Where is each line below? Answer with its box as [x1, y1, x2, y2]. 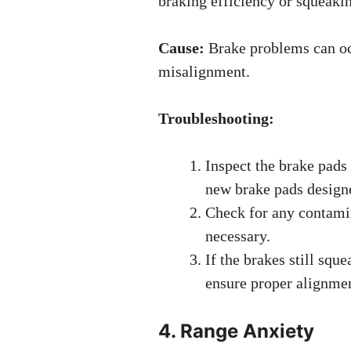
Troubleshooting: [158, 110, 274, 127]
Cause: [158, 39, 204, 56]
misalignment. [158, 63, 250, 80]
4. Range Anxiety [158, 320, 314, 342]
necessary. [205, 227, 270, 244]
